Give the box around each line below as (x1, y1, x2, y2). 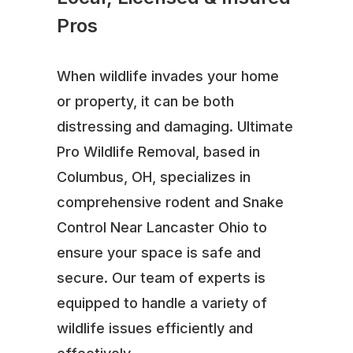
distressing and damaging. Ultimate (56, 117, 293, 135)
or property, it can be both (56, 92, 234, 110)
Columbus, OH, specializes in (56, 168, 251, 185)
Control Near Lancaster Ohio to (56, 218, 267, 236)
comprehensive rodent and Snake (56, 193, 284, 210)
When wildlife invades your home (56, 67, 279, 84)
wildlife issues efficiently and (56, 319, 253, 336)
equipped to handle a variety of (56, 294, 267, 311)
